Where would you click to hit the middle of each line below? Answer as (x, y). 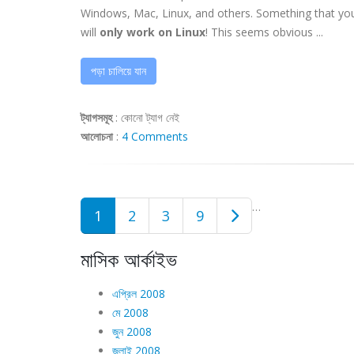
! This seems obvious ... (264, 32)
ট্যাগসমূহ (96, 117)
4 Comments (155, 136)
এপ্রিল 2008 (139, 294)
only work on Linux (151, 32)
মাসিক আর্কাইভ (129, 259)
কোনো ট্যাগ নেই (150, 117)
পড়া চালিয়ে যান (119, 71)
